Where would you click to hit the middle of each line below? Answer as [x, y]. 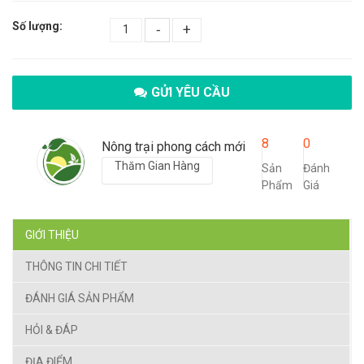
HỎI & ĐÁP [52, 329]
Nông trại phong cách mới [173, 146]
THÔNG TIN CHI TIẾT [76, 266]
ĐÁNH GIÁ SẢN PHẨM [80, 298]
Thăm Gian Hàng [157, 165]
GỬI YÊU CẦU [191, 92]
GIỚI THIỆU [52, 234]
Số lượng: [37, 26]
